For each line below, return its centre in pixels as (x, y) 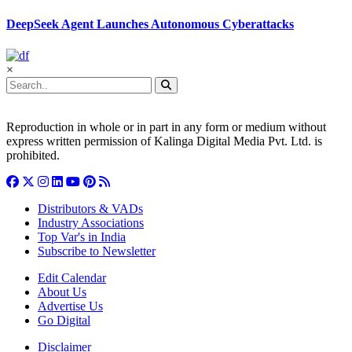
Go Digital (64, 320)
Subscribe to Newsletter (97, 251)
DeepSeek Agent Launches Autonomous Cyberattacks (150, 24)
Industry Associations (91, 222)
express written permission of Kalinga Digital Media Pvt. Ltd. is (164, 141)
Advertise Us (70, 306)
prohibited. (33, 155)
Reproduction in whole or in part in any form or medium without (166, 126)
